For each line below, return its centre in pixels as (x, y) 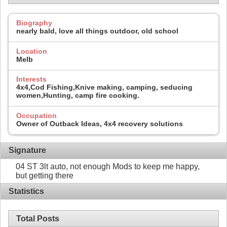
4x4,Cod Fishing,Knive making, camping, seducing (104, 87)
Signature (27, 150)
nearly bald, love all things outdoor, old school (97, 31)
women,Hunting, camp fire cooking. (78, 96)
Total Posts (38, 218)
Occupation (36, 115)
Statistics (26, 191)
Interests (31, 79)
